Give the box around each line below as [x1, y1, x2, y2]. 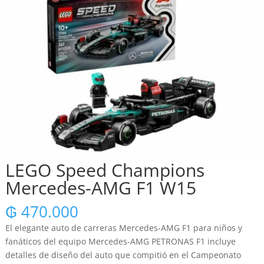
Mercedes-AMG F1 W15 [5, 176, 196, 200]
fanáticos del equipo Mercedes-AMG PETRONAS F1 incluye [5, 236, 236, 247]
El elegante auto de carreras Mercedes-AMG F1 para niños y [5, 222, 242, 234]
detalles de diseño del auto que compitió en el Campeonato [5, 249, 241, 261]
